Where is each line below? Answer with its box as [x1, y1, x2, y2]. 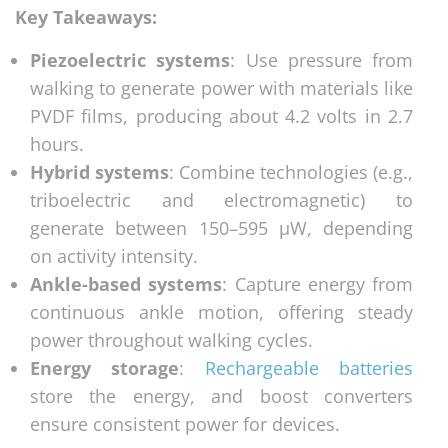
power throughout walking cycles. [30, 327, 313, 352]
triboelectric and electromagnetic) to [30, 187, 413, 212]
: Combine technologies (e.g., [169, 159, 413, 184]
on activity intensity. [30, 243, 198, 268]
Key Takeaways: [15, 4, 157, 29]
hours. [30, 131, 84, 156]
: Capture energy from [222, 271, 413, 296]
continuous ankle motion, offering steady [30, 299, 413, 324]
